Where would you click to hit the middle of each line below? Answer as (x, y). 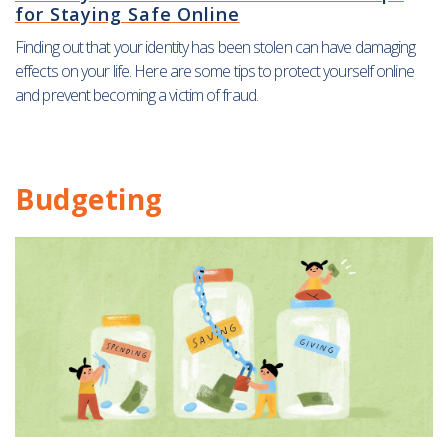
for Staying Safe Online (127, 14)
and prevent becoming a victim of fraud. (136, 95)
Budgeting (89, 199)
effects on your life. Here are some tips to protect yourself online (214, 71)
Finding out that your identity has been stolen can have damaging (215, 47)
